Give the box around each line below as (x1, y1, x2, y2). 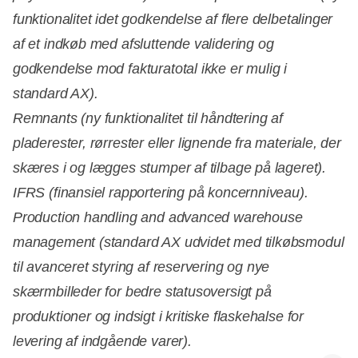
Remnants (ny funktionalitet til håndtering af (13, 109, 283, 126)
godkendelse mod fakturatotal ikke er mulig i (13, 60, 288, 77)
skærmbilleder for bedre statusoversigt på (13, 283, 272, 300)
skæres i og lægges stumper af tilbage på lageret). (13, 159, 327, 176)
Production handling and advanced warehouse (13, 209, 303, 225)
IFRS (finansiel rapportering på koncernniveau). (13, 184, 308, 201)
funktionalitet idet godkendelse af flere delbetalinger (13, 10, 333, 27)
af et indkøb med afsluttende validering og (13, 35, 274, 52)
